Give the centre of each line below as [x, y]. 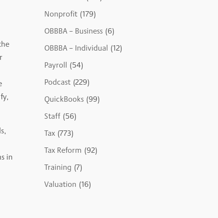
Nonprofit [61, 14]
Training [58, 167]
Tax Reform [63, 150]
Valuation [60, 184]
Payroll [55, 65]
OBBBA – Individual [76, 48]
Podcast [57, 82]
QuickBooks [64, 99]
